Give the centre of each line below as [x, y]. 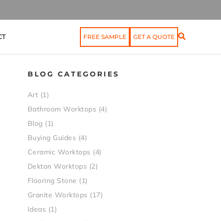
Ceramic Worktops [59, 152]
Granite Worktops [57, 195]
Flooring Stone [52, 181]
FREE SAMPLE [105, 37]
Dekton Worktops [57, 166]
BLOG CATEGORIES [73, 74]
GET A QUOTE [154, 37]
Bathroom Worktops [62, 109]
